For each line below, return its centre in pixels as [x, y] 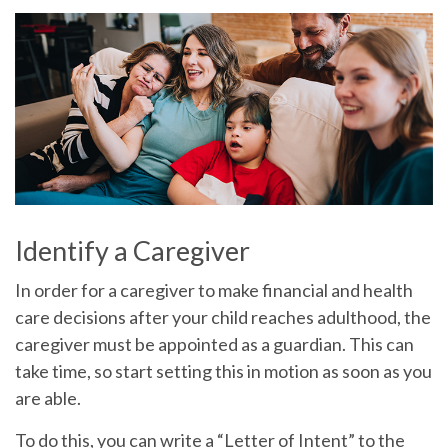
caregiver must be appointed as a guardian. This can [214, 343]
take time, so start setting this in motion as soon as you [223, 370]
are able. [48, 397]
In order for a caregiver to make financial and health [214, 289]
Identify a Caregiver [132, 250]
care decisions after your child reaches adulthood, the [223, 316]
